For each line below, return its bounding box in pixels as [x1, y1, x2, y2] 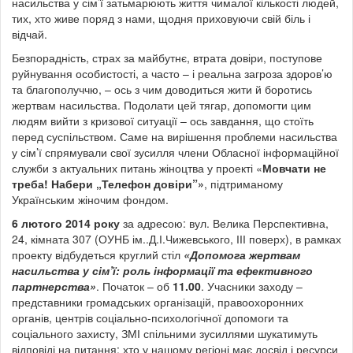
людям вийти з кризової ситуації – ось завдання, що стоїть [12, 113, 314, 129]
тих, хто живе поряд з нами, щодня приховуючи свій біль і [12, 10, 310, 27]
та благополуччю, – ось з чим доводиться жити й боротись [12, 81, 312, 98]
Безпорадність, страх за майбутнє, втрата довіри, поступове [12, 50, 322, 66]
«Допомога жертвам [184, 247, 300, 263]
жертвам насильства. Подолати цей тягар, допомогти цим [12, 97, 311, 113]
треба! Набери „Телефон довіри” [12, 176, 198, 192]
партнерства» [12, 278, 96, 295]
